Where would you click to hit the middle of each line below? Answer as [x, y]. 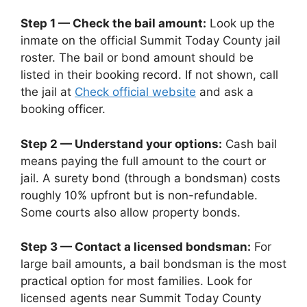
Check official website [135, 92]
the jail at [48, 92]
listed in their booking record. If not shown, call [149, 75]
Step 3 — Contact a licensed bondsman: [136, 247]
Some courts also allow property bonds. [131, 212]
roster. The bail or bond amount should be [137, 58]
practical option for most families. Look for [136, 281]
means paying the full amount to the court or [143, 161]
